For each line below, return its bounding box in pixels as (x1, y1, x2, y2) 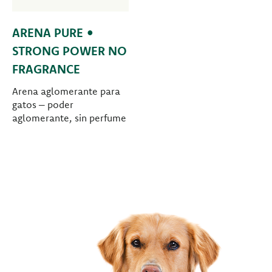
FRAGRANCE (12, 61, 80, 77)
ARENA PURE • (12, 25, 94, 41)
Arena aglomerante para (12, 85, 120, 98)
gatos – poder (12, 98, 73, 111)
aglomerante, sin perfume (12, 112, 126, 124)
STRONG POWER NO (12, 43, 127, 59)
